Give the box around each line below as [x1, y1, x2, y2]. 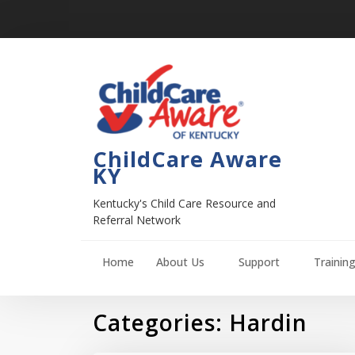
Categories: [93, 307, 229, 338]
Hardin [229, 307, 307, 338]
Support [239, 254, 280, 269]
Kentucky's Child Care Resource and [93, 196, 276, 211]
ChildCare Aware [93, 144, 282, 174]
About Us [156, 254, 204, 269]
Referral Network [93, 212, 181, 227]
